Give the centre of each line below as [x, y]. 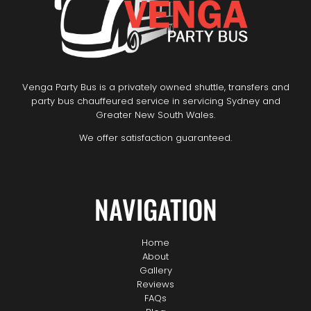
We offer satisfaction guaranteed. [155, 137]
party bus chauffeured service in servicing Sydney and [155, 101]
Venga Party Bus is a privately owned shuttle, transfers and [155, 87]
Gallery [155, 270]
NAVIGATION [155, 209]
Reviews [155, 284]
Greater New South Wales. [155, 115]
